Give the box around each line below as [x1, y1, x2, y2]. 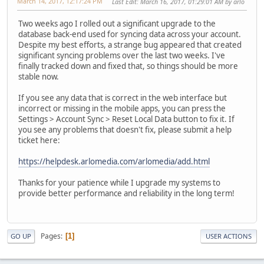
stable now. [18, 71, 59, 82]
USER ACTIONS [206, 232, 252, 241]
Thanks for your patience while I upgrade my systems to [18, 177, 220, 188]
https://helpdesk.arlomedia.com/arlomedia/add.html [18, 156, 210, 167]
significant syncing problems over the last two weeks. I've [18, 49, 225, 61]
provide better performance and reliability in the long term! [18, 187, 235, 199]
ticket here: [18, 134, 60, 146]
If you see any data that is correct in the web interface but [18, 92, 227, 103]
